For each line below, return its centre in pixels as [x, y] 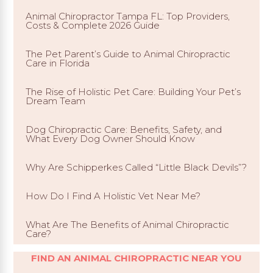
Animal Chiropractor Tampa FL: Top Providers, [128, 16]
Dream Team [56, 101]
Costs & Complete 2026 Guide [93, 25]
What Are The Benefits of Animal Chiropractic [128, 224]
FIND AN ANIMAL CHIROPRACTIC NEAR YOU [136, 258]
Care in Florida [58, 63]
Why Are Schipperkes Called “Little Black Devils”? [136, 167]
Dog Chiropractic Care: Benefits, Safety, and [124, 129]
